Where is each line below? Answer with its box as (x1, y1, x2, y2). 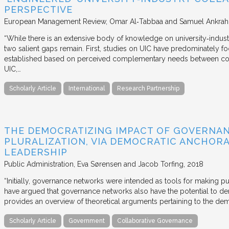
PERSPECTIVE (4, 4, 73, 15)
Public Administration (4, 159, 74, 168)
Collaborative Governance (117, 217, 193, 224)
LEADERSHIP (4, 146, 67, 157)
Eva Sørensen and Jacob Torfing (77, 159, 184, 168)
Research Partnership (117, 84, 179, 92)
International (68, 84, 105, 92)
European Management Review (4, 17, 106, 26)
